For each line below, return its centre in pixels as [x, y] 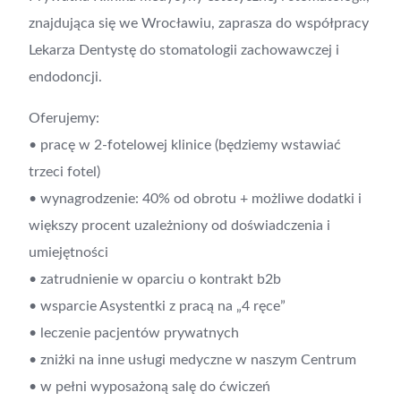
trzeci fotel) [64, 172]
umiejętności [68, 252]
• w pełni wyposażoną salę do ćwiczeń [149, 387]
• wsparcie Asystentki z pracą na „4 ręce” [157, 306]
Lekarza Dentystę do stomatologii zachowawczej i [184, 50]
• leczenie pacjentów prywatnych [134, 333]
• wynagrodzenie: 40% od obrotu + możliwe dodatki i [195, 199]
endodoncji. [65, 77]
